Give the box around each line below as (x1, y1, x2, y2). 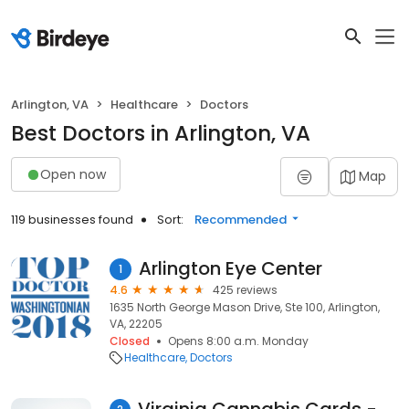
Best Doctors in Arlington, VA (11, 119, 310, 148)
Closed (110, 333, 150, 349)
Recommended (194, 211, 287, 228)
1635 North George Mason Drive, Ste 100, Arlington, (110, 299, 380, 315)
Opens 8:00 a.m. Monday (168, 333, 309, 349)
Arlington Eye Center (139, 256, 322, 281)
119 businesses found (11, 211, 133, 228)
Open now (40, 164, 106, 184)
